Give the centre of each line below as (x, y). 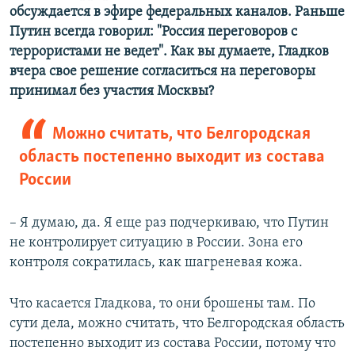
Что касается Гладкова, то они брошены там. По (162, 304)
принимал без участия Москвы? (112, 92)
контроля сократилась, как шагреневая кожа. (156, 263)
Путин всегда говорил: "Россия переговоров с (153, 32)
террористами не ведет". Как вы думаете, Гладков (169, 52)
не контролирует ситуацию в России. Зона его (156, 243)
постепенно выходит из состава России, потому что (173, 344)
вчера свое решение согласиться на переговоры (162, 72)
